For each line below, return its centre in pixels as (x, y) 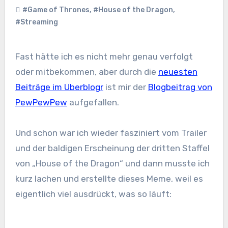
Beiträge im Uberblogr (59, 87)
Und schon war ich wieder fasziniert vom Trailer (111, 133)
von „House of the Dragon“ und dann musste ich (112, 164)
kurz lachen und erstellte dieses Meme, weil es (109, 179)
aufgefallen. (93, 103)
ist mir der (125, 87)
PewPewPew (41, 103)
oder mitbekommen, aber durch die (87, 72)
